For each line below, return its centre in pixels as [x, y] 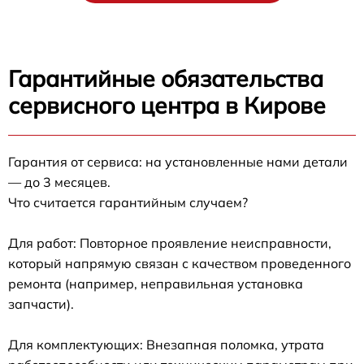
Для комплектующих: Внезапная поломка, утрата [166, 344]
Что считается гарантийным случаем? [128, 202]
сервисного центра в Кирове [167, 105]
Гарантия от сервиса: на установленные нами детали [178, 161]
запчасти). [41, 303]
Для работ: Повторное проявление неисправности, [170, 243]
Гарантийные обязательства [166, 78]
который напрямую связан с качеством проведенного [180, 263]
